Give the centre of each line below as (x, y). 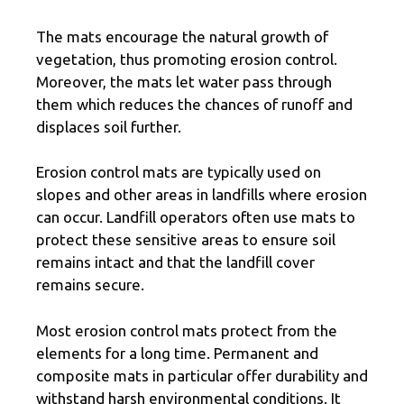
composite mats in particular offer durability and (202, 375)
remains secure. (90, 285)
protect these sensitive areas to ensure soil (186, 240)
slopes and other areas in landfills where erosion (202, 195)
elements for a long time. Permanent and (177, 353)
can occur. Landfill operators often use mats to (196, 217)
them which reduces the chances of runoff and (194, 104)
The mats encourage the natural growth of (182, 36)
